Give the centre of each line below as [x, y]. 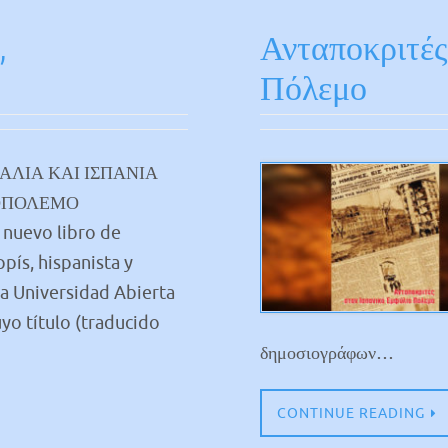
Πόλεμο [313, 88]
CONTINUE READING [351, 412]
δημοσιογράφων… [327, 352]
